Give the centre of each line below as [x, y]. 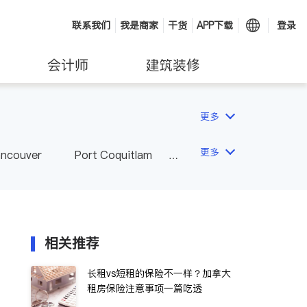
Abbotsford [137, 177]
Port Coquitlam [113, 155]
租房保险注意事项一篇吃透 [145, 288]
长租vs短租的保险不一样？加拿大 [159, 273]
